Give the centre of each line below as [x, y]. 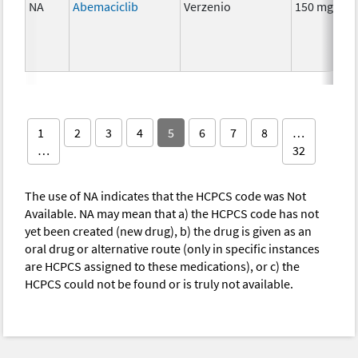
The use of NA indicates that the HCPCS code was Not [166, 196]
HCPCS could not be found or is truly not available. [159, 284]
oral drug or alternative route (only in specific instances [173, 249]
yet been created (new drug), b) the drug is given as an [169, 231]
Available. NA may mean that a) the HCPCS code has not [172, 214]
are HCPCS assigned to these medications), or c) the [163, 267]
